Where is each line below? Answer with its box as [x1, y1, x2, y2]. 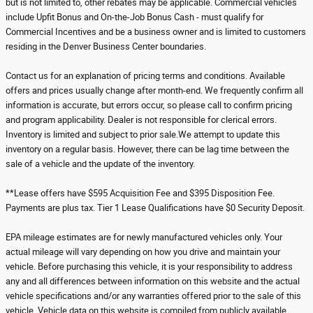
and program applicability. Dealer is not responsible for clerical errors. [6, 115, 277, 125]
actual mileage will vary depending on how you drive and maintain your [6, 247, 280, 257]
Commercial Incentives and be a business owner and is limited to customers [6, 27, 306, 37]
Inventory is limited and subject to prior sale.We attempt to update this [6, 129, 280, 140]
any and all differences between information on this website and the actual [6, 276, 300, 286]
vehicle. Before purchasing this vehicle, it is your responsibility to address [6, 261, 293, 272]
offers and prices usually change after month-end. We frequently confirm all [6, 85, 303, 96]
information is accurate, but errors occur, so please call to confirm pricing [6, 100, 292, 110]
